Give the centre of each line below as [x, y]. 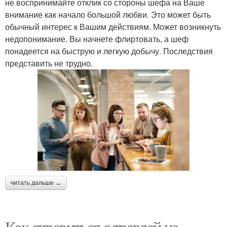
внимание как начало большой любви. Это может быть [108, 14]
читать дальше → [36, 183]
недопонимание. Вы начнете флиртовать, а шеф [97, 39]
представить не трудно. [49, 63]
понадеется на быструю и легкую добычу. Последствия [109, 51]
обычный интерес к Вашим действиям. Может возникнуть [113, 26]
